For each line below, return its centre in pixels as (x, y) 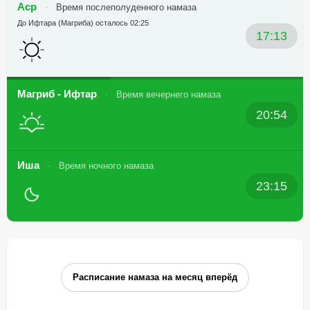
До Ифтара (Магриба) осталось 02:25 (83, 23)
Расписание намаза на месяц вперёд (155, 277)
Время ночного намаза (106, 166)
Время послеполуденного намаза (126, 7)
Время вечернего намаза (168, 94)
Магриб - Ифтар (58, 94)
